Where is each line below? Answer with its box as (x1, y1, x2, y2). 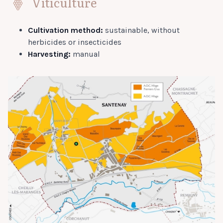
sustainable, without (103, 25, 180, 35)
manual (71, 49, 100, 59)
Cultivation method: (28, 25, 103, 35)
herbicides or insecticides (28, 37, 121, 47)
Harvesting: (28, 49, 71, 59)
